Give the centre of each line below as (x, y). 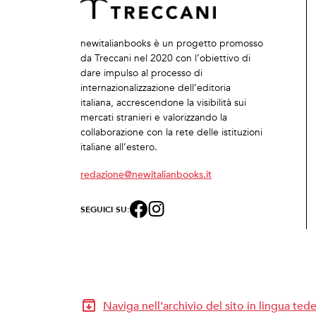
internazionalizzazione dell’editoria (156, 88)
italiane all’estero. (119, 147)
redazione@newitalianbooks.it (146, 174)
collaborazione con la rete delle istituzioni (171, 132)
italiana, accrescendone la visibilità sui (163, 103)
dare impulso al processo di (141, 73)
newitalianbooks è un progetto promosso (172, 43)
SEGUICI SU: (105, 209)
